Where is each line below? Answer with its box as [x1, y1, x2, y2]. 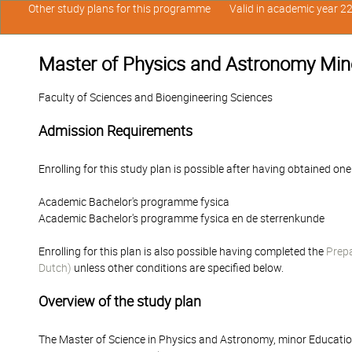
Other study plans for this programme [27, 2, 211, 15]
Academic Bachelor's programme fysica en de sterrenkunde [38, 212, 324, 225]
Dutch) [38, 262, 71, 274]
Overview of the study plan [38, 293, 201, 310]
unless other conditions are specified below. [71, 262, 284, 274]
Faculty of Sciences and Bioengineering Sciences [38, 91, 273, 104]
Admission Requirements [38, 123, 192, 139]
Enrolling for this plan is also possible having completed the [38, 245, 326, 258]
